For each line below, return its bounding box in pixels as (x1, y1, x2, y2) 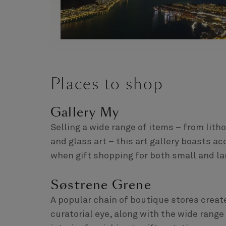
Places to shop (50, 73, 164, 95)
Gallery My (50, 103, 119, 121)
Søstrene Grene (50, 176, 151, 193)
